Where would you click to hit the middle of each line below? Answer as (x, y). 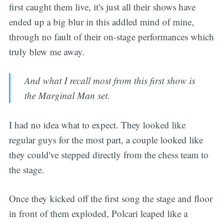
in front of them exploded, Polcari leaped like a (98, 214)
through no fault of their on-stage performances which (111, 36)
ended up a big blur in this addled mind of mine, (101, 21)
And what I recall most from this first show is (110, 81)
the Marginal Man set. (67, 96)
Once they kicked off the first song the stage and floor (111, 199)
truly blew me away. (47, 51)
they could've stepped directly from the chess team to (109, 154)
